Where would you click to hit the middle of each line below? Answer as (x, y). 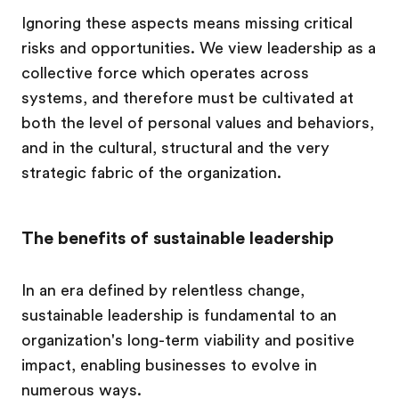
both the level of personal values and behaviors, (198, 123)
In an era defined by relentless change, (163, 290)
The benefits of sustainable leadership (178, 238)
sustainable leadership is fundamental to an (179, 315)
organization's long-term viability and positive (188, 340)
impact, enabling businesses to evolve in (169, 365)
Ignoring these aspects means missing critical (187, 23)
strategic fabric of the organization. (156, 173)
